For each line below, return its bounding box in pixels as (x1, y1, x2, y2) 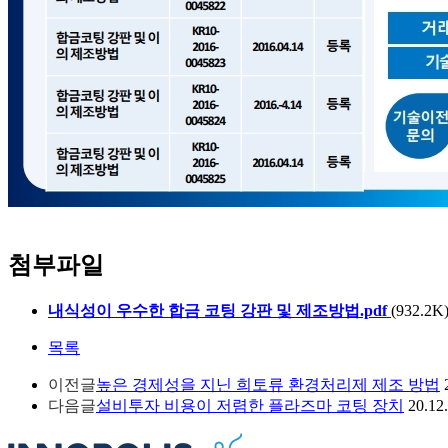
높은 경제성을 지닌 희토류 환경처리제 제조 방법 (96, 375, 440, 393)
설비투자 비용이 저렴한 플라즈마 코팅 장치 (96, 396, 404, 414)
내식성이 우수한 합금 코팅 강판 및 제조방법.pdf (48, 301, 387, 319)
